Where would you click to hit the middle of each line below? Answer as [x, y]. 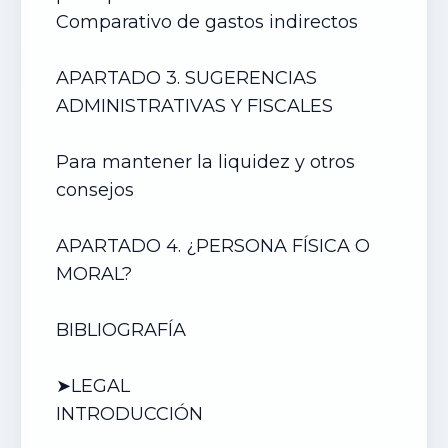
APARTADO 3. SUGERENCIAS [186, 78]
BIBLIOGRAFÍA [121, 330]
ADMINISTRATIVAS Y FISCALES [197, 106]
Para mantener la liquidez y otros [205, 162]
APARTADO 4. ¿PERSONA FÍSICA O [213, 246]
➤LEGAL [95, 386]
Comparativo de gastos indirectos [209, 22]
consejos [97, 190]
